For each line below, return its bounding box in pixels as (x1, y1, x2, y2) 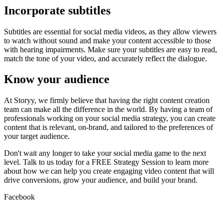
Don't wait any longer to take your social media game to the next (4, 149, 206, 158)
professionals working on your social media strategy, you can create (4, 114, 216, 123)
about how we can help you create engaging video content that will (4, 167, 214, 176)
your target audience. (4, 132, 70, 141)
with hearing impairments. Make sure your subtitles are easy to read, (4, 45, 217, 54)
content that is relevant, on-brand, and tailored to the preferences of (4, 123, 213, 132)
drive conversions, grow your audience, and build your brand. (4, 176, 198, 185)
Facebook (4, 193, 35, 202)
